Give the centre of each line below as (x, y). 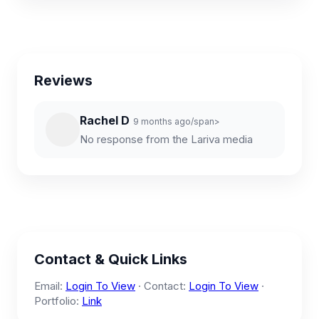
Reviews (63, 80)
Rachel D (105, 120)
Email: (50, 286)
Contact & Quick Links (111, 259)
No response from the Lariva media (166, 139)
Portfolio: (58, 301)
